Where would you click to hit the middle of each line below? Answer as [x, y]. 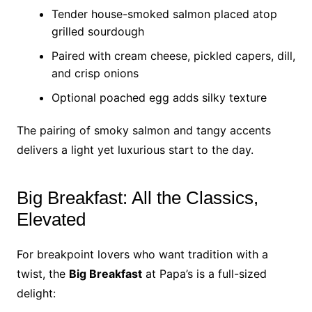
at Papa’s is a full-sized [204, 274]
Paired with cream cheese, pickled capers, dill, [173, 56]
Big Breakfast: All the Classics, [137, 198]
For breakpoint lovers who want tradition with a [142, 254]
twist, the [42, 274]
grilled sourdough [97, 31]
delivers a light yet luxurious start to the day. [135, 150]
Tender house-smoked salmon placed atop [164, 14]
